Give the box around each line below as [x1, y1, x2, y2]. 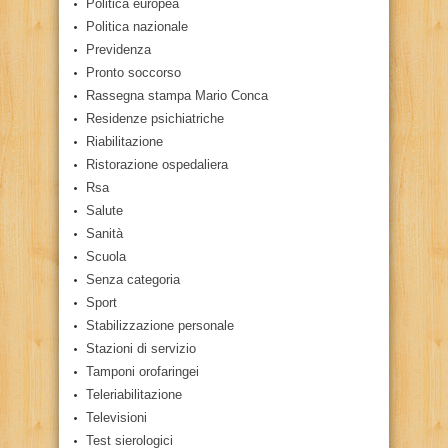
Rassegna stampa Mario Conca [86, 87, 268, 103]
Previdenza [86, 41, 151, 57]
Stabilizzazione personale [86, 317, 234, 333]
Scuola [86, 248, 126, 264]
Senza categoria [86, 271, 180, 287]
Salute [86, 202, 123, 218]
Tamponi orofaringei [86, 363, 199, 379]
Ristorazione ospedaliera [86, 156, 228, 172]
